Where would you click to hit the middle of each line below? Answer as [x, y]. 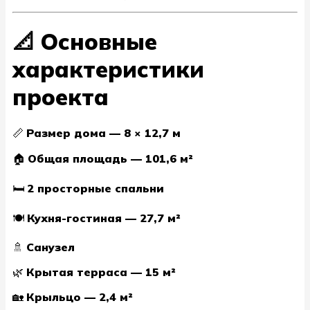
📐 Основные [85, 42]
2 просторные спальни [95, 188]
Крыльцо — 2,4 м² [80, 297]
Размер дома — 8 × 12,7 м [103, 133]
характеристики [108, 70]
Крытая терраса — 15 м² [101, 272]
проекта [61, 97]
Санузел [51, 247]
